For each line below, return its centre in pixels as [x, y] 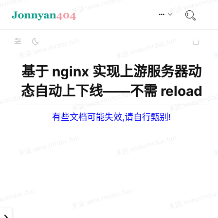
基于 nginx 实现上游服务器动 [111, 72]
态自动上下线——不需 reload [111, 91]
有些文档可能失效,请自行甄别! [111, 117]
